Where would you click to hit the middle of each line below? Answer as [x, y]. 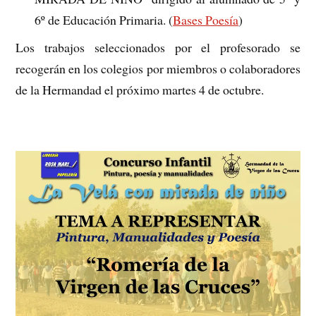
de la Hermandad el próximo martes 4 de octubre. [140, 90]
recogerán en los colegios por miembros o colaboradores [158, 69]
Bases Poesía [206, 20]
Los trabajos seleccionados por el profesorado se [158, 48]
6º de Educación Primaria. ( [104, 20]
